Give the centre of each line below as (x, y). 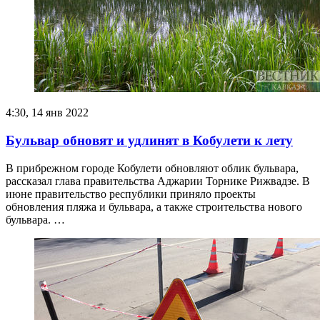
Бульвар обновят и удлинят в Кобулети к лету (149, 141)
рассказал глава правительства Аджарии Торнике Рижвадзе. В (158, 181)
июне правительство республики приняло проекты (131, 194)
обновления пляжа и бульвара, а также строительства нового (154, 206)
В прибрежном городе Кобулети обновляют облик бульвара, (152, 168)
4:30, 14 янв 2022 (47, 113)
